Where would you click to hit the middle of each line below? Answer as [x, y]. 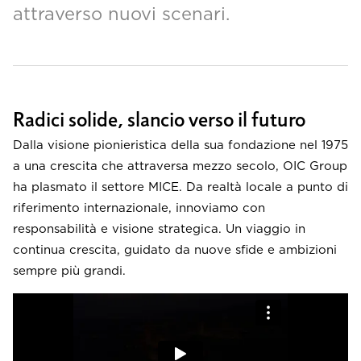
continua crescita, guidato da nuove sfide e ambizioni [175, 250]
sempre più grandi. [69, 271]
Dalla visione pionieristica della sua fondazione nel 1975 [180, 145]
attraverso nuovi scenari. [121, 13]
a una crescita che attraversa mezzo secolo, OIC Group [180, 166]
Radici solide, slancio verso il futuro [159, 123]
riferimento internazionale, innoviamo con [139, 208]
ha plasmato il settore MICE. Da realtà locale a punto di [180, 187]
